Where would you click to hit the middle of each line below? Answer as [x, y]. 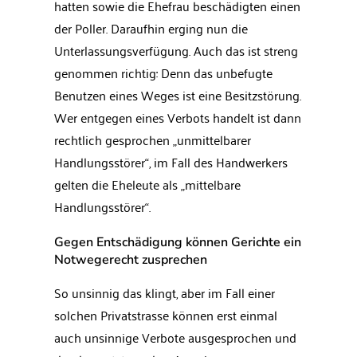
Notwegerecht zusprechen [131, 260]
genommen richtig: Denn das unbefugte [163, 73]
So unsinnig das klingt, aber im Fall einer [165, 292]
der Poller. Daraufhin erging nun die [151, 28]
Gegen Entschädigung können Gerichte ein [178, 242]
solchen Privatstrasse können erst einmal [166, 315]
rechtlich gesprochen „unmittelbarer [153, 139]
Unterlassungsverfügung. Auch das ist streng [176, 50]
